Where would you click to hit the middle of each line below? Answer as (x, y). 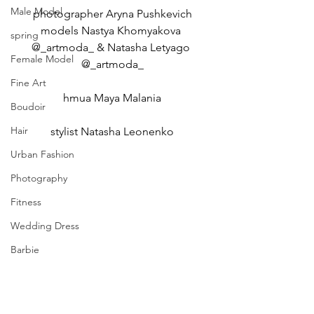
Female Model (42, 59)
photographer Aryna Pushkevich (112, 14)
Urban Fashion (42, 155)
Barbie (25, 250)
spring (25, 35)
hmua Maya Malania (112, 98)
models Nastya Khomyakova (112, 31)
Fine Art (28, 83)
